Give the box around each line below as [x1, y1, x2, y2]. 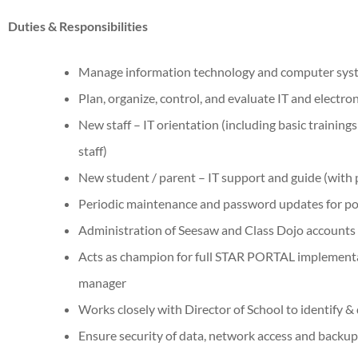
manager [78, 274, 126, 290]
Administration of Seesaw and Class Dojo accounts [78, 221, 356, 237]
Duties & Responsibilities [8, 18, 174, 34]
